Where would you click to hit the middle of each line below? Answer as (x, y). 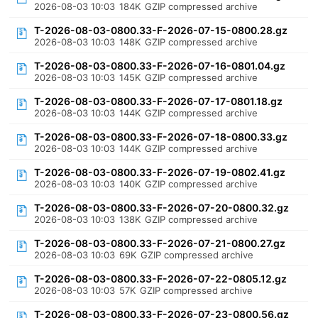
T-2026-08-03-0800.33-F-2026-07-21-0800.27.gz (160, 243)
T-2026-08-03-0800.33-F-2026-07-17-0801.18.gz (159, 101)
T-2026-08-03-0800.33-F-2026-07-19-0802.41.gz (160, 172)
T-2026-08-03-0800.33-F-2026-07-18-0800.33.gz (161, 137)
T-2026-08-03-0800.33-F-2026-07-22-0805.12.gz (161, 279)
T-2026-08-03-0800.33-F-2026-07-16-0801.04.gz (160, 66)
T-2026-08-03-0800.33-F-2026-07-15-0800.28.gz (161, 30)
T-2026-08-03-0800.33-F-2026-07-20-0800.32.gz (162, 208)
